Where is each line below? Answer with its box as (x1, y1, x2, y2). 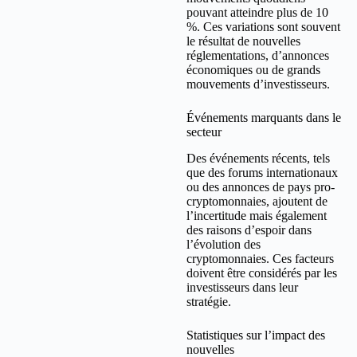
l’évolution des (186, 237, 261, 252)
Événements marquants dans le (186, 111, 341, 125)
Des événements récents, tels (186, 151, 330, 166)
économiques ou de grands (186, 63, 320, 77)
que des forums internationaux (186, 166, 338, 180)
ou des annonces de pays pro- (186, 180, 335, 194)
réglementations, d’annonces (186, 49, 329, 63)
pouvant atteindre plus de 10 (186, 6, 328, 20)
